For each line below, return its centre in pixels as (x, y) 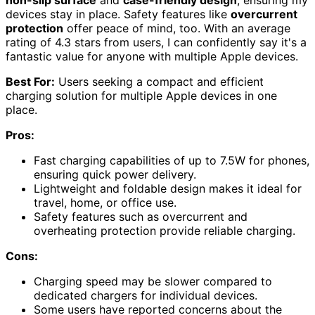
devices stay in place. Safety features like (118, 14)
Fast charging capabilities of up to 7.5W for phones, (172, 160)
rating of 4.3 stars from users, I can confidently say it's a (156, 42)
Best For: (30, 81)
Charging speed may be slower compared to (153, 281)
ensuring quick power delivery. (115, 174)
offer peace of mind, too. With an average (177, 28)
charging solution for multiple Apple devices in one (141, 95)
